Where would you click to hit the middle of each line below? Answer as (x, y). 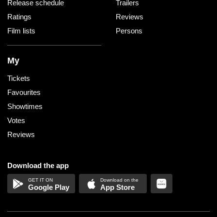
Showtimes (25, 107)
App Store (118, 187)
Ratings (19, 17)
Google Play (48, 187)
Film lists (21, 31)
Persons (129, 31)
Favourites (24, 93)
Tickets (19, 78)
